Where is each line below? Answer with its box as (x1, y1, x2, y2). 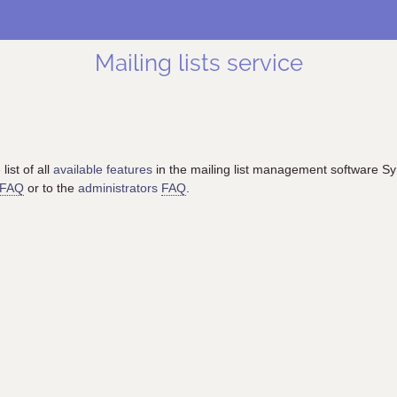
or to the (24, 181, 78, 195)
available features (53, 162, 152, 176)
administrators (78, 181, 161, 195)
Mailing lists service (94, 50, 303, 76)
